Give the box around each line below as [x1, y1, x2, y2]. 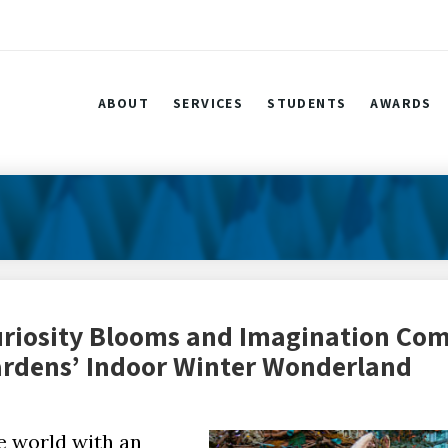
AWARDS [370, 94, 432, 112]
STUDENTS [267, 94, 347, 112]
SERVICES [172, 94, 244, 112]
